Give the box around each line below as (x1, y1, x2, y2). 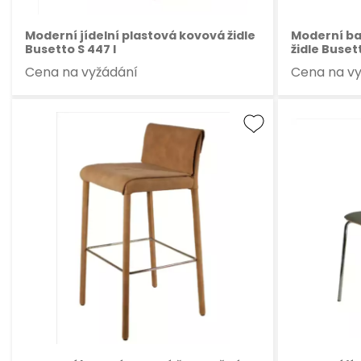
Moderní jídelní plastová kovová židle (25, 27, 255, 44)
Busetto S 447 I (25, 40, 116, 57)
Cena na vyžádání (25, 62, 138, 81)
